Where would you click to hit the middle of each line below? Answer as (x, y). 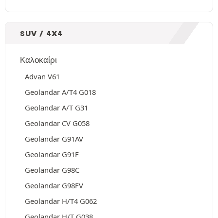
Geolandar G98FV (54, 185)
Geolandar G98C (52, 170)
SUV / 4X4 (41, 33)
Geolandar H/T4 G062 (61, 201)
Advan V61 (42, 76)
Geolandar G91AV (54, 139)
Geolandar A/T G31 (56, 108)
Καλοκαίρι (38, 60)
